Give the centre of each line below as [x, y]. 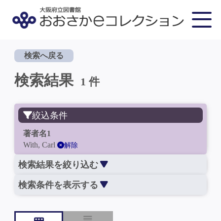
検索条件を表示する [58, 185]
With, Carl [40, 145]
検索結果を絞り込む [58, 165]
